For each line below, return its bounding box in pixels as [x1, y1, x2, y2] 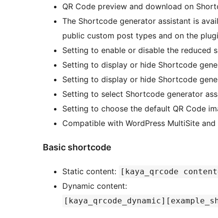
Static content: [62, 166, 119, 176]
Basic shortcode [43, 142, 111, 152]
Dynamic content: [62, 181, 129, 191]
